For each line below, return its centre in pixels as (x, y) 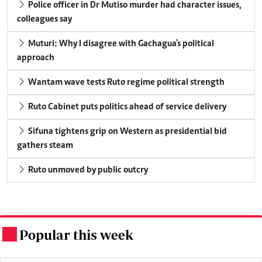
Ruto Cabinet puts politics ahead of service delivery (127, 107)
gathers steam (45, 146)
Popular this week (76, 235)
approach (36, 58)
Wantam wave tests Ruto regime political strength (126, 83)
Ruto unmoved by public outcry (88, 170)
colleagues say (44, 20)
